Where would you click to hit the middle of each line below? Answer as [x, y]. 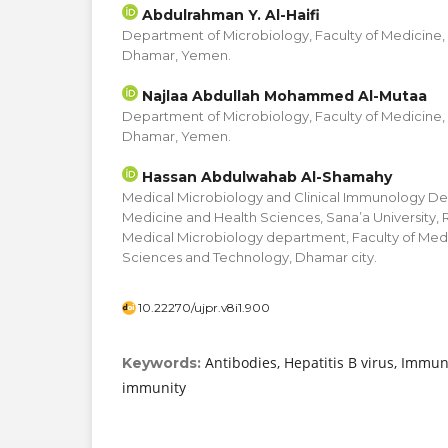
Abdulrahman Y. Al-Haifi [229, 14]
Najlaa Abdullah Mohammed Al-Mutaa [282, 96]
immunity [154, 388]
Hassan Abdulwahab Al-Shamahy [265, 177]
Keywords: [163, 363]
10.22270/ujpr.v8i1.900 [204, 308]
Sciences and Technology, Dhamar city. [249, 257]
